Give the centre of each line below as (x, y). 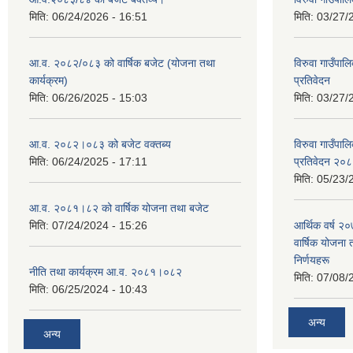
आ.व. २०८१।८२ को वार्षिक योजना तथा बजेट (119, 208)
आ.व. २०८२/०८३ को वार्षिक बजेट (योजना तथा (122, 63)
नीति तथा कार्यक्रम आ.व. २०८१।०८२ (106, 272)
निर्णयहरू (312, 260)
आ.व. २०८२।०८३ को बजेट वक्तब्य (100, 144)
